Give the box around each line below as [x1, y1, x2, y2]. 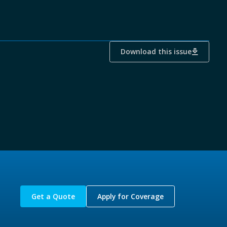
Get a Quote [31, 191, 75, 201]
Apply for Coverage [97, 191, 164, 201]
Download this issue [120, 46, 192, 56]
